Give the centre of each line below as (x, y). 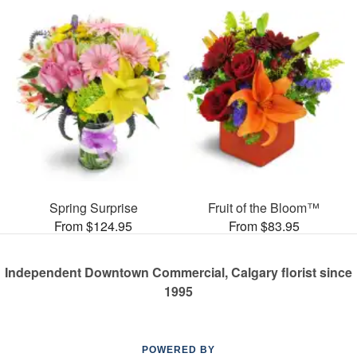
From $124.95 (93, 226)
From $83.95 (264, 226)
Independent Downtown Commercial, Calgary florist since (178, 273)
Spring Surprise (93, 208)
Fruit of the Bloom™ (264, 208)
